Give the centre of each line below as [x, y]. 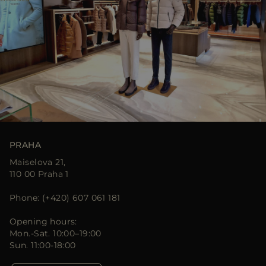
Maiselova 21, [38, 162]
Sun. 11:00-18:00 [43, 245]
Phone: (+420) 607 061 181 [65, 198]
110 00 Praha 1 [39, 174]
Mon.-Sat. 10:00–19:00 [56, 233]
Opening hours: [43, 221]
